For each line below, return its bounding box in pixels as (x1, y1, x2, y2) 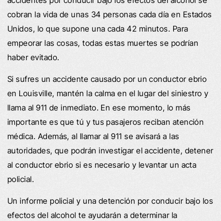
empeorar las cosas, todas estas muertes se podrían (7, 37, 198, 48)
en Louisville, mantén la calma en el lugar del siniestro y (7, 88, 209, 98)
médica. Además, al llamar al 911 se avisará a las (7, 131, 180, 141)
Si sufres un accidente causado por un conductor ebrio (7, 74, 207, 84)
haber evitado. (7, 52, 60, 62)
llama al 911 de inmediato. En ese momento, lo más (7, 102, 191, 112)
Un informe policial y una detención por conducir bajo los (7, 195, 214, 206)
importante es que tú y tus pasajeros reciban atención (7, 116, 204, 127)
